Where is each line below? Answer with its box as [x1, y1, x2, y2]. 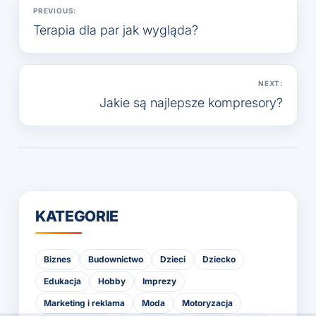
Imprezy [142, 275, 176, 286]
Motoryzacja [182, 297, 233, 308]
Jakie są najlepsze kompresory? [99, 95, 283, 110]
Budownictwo [88, 253, 143, 265]
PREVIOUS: [33, 6, 77, 15]
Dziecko [202, 253, 236, 265]
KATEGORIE [35, 207, 119, 225]
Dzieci [160, 253, 186, 265]
